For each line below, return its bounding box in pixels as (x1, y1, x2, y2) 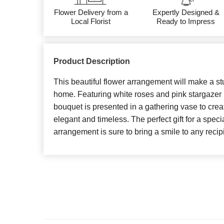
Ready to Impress (156, 17, 215, 25)
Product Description (53, 57, 130, 65)
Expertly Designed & (152, 8, 219, 16)
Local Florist (71, 17, 111, 25)
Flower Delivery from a (53, 8, 128, 16)
